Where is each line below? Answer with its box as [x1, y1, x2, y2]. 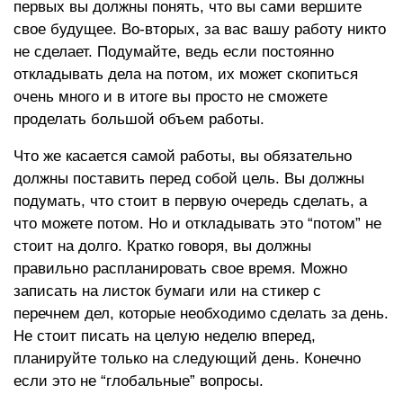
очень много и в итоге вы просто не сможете [13, 88, 327, 105]
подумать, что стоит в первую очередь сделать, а [13, 193, 367, 210]
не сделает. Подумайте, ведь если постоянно [13, 43, 334, 60]
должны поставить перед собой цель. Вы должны [13, 170, 364, 187]
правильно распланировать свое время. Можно [13, 260, 347, 277]
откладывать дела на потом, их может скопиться [13, 66, 358, 83]
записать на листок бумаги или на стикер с [13, 282, 321, 300]
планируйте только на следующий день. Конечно [13, 350, 361, 367]
